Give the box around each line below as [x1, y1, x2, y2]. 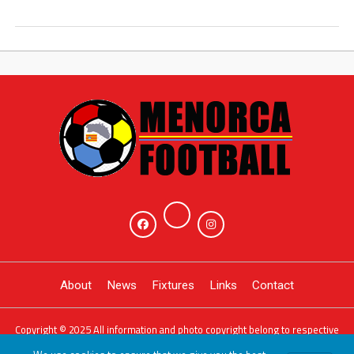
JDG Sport [202, 333, 245, 349]
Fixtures [152, 278, 194, 292]
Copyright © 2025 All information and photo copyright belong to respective [15, 322, 339, 337]
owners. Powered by [109, 333, 202, 349]
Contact [252, 278, 294, 292]
